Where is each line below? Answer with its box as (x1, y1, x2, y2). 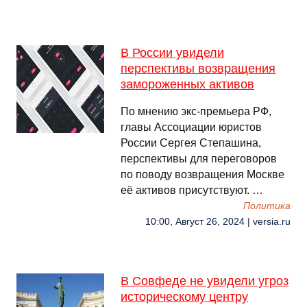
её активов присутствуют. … (121, 184, 263, 196)
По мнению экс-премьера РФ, (121, 106, 271, 117)
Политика (243, 201, 291, 211)
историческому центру (121, 290, 248, 304)
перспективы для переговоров (121, 153, 277, 164)
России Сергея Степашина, (121, 137, 261, 149)
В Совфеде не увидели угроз (121, 274, 288, 288)
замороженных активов (121, 77, 254, 91)
